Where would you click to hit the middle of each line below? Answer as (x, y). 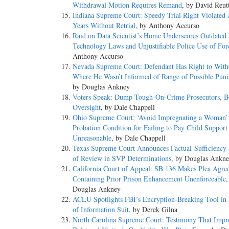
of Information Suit (101, 210)
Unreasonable (92, 138)
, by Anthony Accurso (167, 26)
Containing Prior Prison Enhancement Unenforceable (149, 179)
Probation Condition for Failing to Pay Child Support (150, 128)
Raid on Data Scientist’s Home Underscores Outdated (150, 36)
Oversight (87, 107)
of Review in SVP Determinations (122, 158)
